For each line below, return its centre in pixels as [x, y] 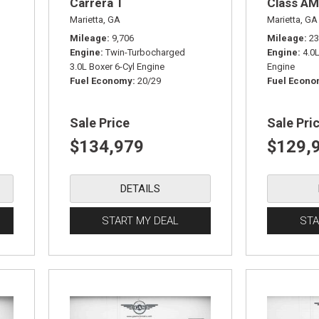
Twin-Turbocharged [146, 52]
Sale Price [100, 123]
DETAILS [141, 189]
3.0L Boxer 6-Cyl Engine [117, 67]
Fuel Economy [101, 81]
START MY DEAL [141, 221]
